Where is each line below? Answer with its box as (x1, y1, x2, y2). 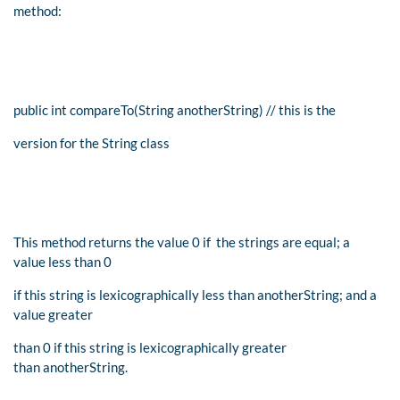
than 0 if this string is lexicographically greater (13, 338, 287, 355)
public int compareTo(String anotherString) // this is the (13, 101, 336, 118)
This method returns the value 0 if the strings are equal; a (13, 233, 350, 250)
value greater (13, 305, 93, 322)
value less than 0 (13, 253, 112, 270)
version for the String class (13, 134, 170, 151)
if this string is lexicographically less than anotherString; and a (13, 286, 377, 303)
